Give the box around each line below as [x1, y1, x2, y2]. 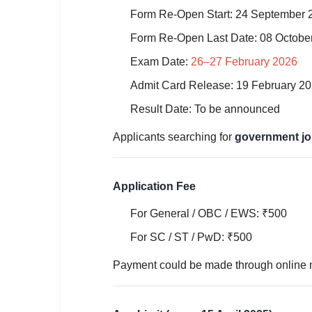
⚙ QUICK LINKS [11, 26, 71, 34]
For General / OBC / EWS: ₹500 [130, 208, 287, 219]
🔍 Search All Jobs [13, 77, 108, 91]
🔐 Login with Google [13, 47, 120, 60]
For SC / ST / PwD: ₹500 [130, 231, 252, 243]
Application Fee [113, 180, 196, 192]
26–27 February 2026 [191, 56, 297, 68]
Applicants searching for [113, 131, 235, 143]
